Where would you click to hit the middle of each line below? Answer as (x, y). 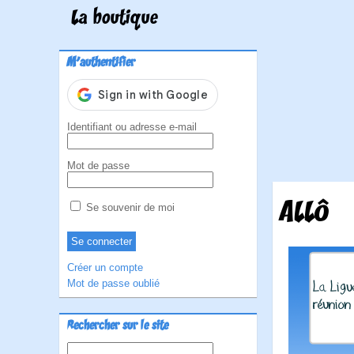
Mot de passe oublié (113, 283)
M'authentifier (101, 63)
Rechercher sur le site (118, 326)
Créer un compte (105, 267)
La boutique (115, 19)
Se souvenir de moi (129, 207)
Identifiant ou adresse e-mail (132, 127)
